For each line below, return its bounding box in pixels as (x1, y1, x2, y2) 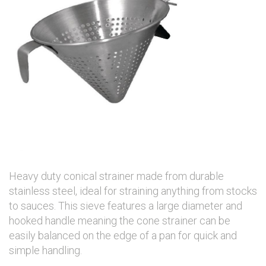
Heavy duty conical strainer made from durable (9, 170, 224, 182)
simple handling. (9, 244, 82, 256)
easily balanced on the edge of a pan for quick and (9, 229, 237, 242)
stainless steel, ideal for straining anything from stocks (9, 185, 257, 197)
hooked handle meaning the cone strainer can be (9, 214, 230, 227)
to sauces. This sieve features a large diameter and (9, 199, 242, 212)
